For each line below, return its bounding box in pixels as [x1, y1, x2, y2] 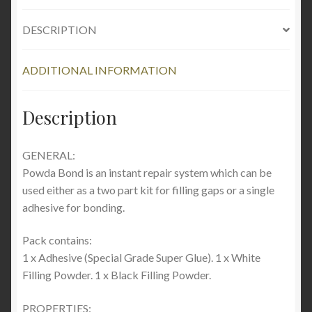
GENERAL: [22, 148, 75, 162]
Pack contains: [22, 233, 92, 247]
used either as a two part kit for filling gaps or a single [22, 182, 274, 196]
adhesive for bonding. [22, 200, 125, 214]
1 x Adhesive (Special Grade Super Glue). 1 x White [22, 251, 260, 265]
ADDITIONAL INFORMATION [22, 63, 177, 77]
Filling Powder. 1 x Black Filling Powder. [22, 268, 211, 282]
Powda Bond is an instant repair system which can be [22, 165, 272, 179]
